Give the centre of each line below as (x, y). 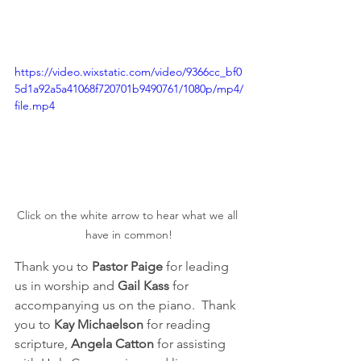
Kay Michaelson (99, 325)
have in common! (129, 235)
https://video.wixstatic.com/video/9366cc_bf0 (128, 72)
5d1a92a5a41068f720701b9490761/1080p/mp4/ (129, 89)
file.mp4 (35, 106)
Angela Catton (112, 344)
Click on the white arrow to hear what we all (129, 216)
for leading (197, 267)
